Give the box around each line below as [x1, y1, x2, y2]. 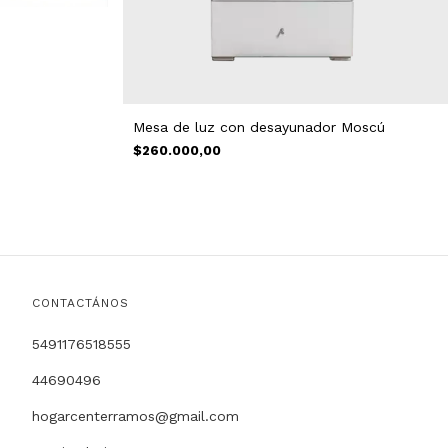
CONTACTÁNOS [31, 296, 129, 311]
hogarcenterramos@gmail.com [31, 408, 239, 425]
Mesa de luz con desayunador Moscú [133, 119, 386, 136]
